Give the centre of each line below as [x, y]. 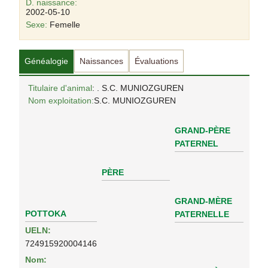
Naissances [101, 61]
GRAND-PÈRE [202, 130]
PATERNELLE [202, 214]
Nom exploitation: [61, 100]
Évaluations [156, 61]
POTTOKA [45, 214]
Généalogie [46, 61]
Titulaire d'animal [60, 88]
